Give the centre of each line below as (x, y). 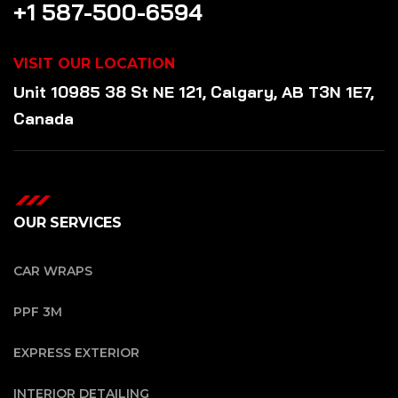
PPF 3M (38, 311)
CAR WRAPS (53, 271)
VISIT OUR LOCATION (94, 63)
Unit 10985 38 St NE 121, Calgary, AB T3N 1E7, (194, 92)
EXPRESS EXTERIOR (76, 352)
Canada (44, 118)
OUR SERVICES (68, 222)
